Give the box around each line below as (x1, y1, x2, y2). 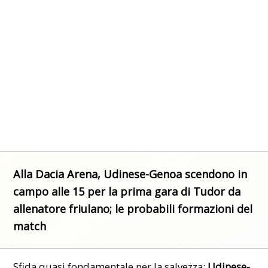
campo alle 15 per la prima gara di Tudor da (13, 184, 241, 199)
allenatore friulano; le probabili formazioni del (13, 201, 253, 216)
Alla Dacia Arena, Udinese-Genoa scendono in (13, 166, 248, 181)
